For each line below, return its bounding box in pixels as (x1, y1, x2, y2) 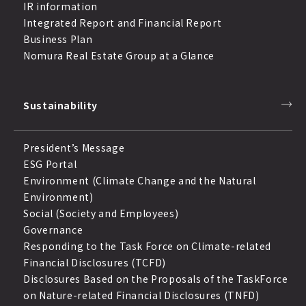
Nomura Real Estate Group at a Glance (23, 48, 215, 62)
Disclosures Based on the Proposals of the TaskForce (23, 271, 288, 286)
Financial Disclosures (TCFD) (23, 255, 166, 269)
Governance (23, 222, 83, 236)
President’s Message (23, 140, 125, 154)
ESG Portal (23, 156, 77, 171)
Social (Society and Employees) (23, 206, 179, 220)
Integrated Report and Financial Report (23, 15, 222, 29)
